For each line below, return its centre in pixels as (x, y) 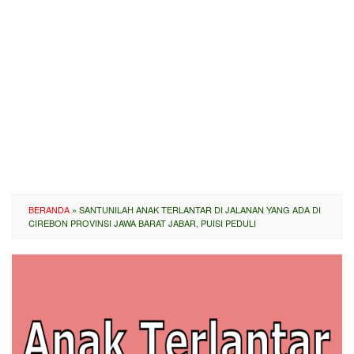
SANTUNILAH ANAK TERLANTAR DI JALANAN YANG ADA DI (200, 209)
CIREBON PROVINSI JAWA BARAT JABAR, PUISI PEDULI (142, 223)
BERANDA (49, 209)
